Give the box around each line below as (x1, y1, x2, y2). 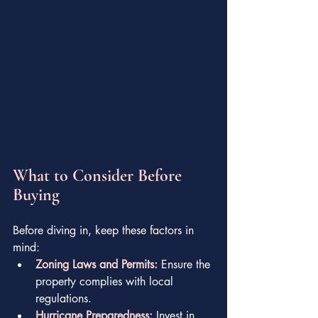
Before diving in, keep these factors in (13, 222, 197, 238)
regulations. (35, 290, 92, 306)
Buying (13, 184, 60, 205)
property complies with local (35, 273, 177, 289)
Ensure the (158, 256, 214, 272)
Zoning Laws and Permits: (35, 256, 158, 272)
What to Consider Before (13, 165, 186, 186)
